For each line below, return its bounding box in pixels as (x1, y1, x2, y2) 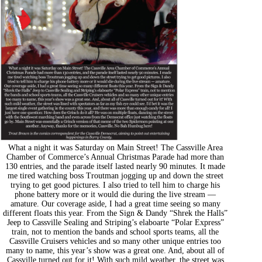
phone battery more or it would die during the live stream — (15, 189, 216, 199)
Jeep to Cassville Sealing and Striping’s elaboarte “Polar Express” (6, 218, 224, 227)
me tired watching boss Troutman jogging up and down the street (7, 171, 223, 180)
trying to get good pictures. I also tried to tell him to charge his (11, 180, 220, 189)
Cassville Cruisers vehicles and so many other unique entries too (9, 236, 222, 246)
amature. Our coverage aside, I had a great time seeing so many (10, 199, 220, 208)
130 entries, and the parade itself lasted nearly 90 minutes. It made (5, 161, 226, 171)
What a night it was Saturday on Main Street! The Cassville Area (8, 143, 223, 152)
